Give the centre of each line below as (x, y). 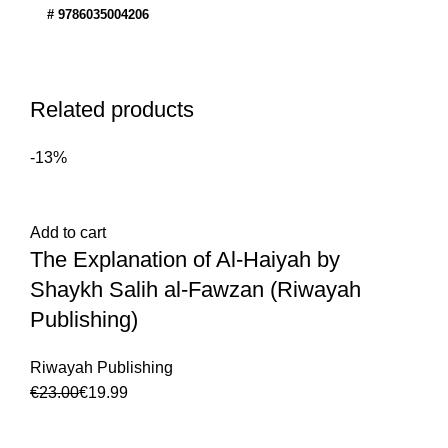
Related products (112, 109)
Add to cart (68, 232)
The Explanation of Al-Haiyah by (185, 259)
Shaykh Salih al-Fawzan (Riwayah (195, 289)
